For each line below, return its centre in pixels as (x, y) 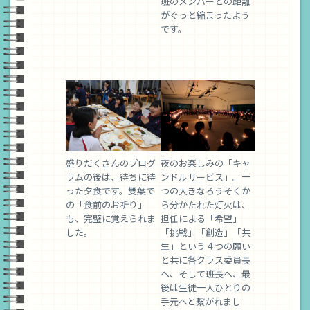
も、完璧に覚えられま (111, 219)
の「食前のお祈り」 (106, 205)
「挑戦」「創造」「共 (205, 232)
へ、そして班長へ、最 (205, 274)
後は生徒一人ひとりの (205, 288)
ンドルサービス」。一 (205, 177)
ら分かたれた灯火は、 (205, 205)
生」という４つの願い (205, 246)
